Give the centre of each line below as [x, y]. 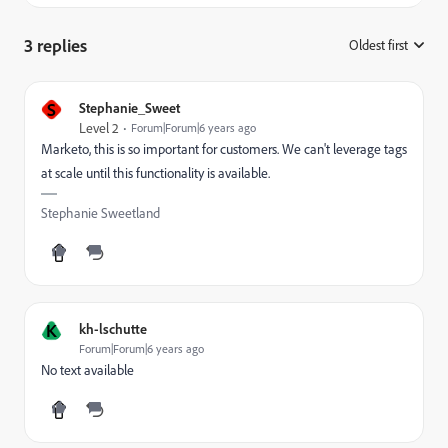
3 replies [55, 45]
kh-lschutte [113, 328]
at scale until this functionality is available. [155, 173]
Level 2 [99, 128]
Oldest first [378, 45]
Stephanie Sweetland [100, 213]
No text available [87, 370]
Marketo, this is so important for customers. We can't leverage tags [224, 149]
